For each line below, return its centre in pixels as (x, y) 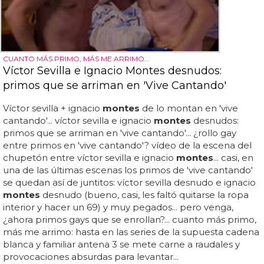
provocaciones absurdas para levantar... (91, 257)
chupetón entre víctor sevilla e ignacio (90, 158)
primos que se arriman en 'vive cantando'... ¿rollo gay (120, 133)
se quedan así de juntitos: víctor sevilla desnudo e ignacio (129, 183)
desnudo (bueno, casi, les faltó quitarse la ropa (144, 195)
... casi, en (233, 158)
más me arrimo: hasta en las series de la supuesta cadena (131, 232)
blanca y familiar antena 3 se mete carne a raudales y (121, 245)
